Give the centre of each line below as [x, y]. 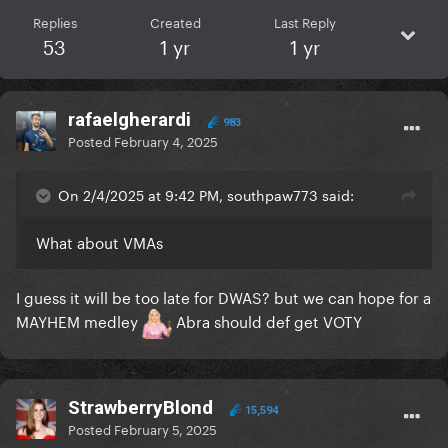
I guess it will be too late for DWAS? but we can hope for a [223, 296]
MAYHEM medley [79, 320]
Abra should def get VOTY [267, 320]
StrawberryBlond [140, 408]
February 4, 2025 [166, 140]
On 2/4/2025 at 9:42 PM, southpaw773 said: [206, 194]
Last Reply [304, 21]
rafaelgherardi [129, 120]
